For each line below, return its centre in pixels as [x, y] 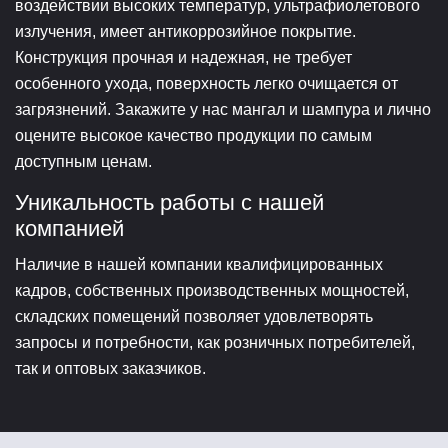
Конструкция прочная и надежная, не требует [183, 57]
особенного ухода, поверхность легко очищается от [206, 83]
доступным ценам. [83, 161]
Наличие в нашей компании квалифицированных [199, 264]
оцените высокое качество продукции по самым [193, 135]
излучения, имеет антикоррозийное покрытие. [185, 31]
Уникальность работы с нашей [169, 202]
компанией [69, 228]
